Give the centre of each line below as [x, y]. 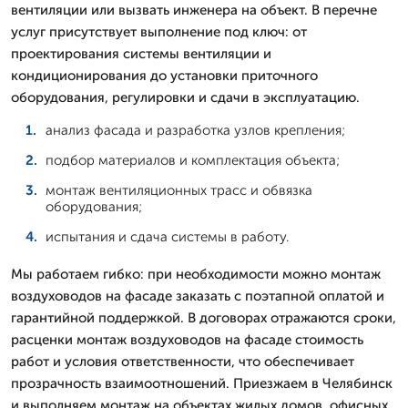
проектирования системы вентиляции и [141, 53]
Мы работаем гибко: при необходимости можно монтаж [196, 274]
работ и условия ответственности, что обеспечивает [183, 361]
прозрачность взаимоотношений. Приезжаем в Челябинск [202, 383]
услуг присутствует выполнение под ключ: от [159, 31]
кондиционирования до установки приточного [164, 75]
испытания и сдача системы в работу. [167, 236]
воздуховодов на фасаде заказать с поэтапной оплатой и [198, 296]
